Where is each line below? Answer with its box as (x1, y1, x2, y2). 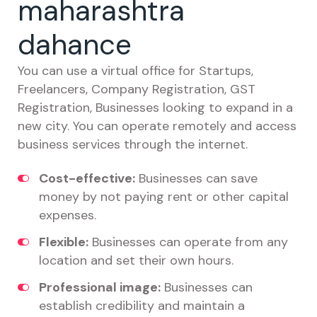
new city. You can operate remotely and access (18, 117, 296, 134)
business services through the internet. (18, 136, 248, 153)
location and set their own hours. (39, 252, 234, 269)
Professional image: (39, 279, 161, 296)
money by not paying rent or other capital (39, 188, 289, 205)
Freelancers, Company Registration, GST (18, 81, 255, 98)
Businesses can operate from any (88, 234, 288, 250)
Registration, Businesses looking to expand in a (18, 99, 293, 116)
